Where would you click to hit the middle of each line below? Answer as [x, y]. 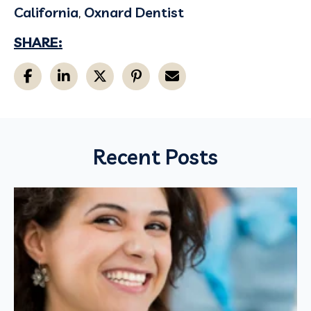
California [46, 12]
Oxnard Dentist [134, 12]
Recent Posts [155, 157]
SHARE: [38, 42]
